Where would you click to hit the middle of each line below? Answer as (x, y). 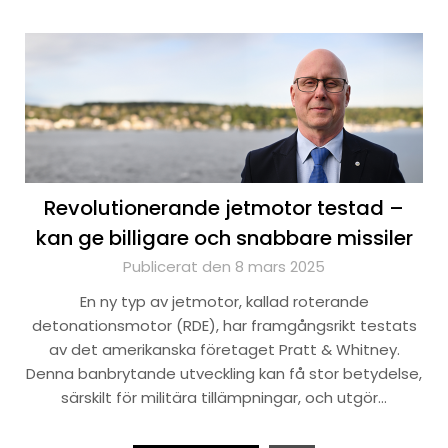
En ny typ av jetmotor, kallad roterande (224, 301)
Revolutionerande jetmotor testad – (224, 208)
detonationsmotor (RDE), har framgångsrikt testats (224, 325)
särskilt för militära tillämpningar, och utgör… (224, 397)
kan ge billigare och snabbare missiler (224, 238)
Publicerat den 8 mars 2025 (224, 266)
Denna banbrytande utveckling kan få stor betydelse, (224, 373)
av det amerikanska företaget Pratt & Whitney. (224, 349)
